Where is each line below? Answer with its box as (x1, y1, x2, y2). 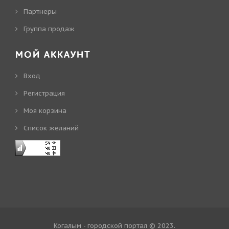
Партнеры (24, 7, 57, 16)
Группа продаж (24, 24, 75, 33)
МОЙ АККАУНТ (15, 48, 91, 61)
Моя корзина (24, 106, 66, 115)
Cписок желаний (24, 123, 79, 132)
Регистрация (24, 88, 65, 98)
